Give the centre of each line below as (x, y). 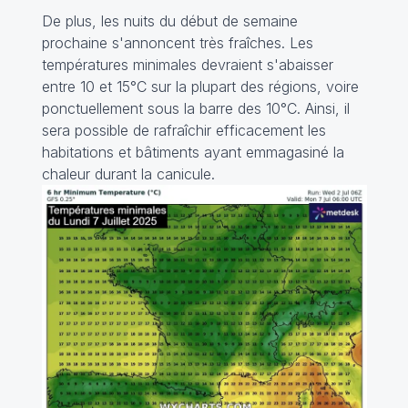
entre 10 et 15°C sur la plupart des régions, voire (200, 86)
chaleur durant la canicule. (128, 173)
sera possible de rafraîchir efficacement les (184, 130)
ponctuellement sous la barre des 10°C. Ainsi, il (195, 108)
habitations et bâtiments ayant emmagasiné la (193, 152)
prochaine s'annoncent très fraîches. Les (177, 42)
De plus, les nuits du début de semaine (169, 20)
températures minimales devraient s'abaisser (187, 64)
